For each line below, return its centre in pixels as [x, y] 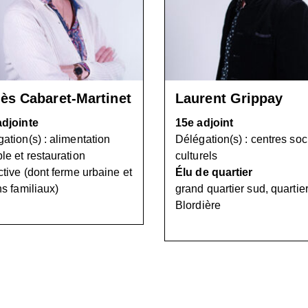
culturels [196, 156]
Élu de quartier [214, 172]
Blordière [198, 205]
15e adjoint [205, 123]
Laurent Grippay [229, 98]
